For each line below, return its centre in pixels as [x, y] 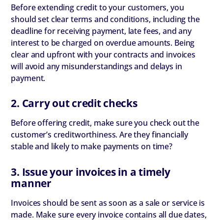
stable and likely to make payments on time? [92, 147]
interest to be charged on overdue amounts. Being [103, 42]
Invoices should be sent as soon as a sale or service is [108, 203]
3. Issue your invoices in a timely [91, 172]
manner [31, 183]
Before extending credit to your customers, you [97, 7]
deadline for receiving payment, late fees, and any [101, 31]
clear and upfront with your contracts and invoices [103, 54]
